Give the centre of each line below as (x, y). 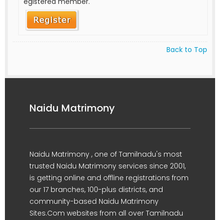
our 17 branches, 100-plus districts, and (96, 189)
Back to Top (187, 49)
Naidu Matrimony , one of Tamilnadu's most (106, 154)
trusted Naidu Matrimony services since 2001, (108, 166)
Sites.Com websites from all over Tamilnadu (106, 213)
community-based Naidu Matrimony (94, 201)
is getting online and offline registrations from (109, 178)
